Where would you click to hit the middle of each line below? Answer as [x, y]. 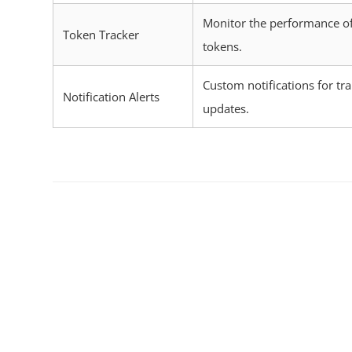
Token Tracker [101, 35]
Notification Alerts [111, 97]
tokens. [222, 47]
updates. [226, 109]
